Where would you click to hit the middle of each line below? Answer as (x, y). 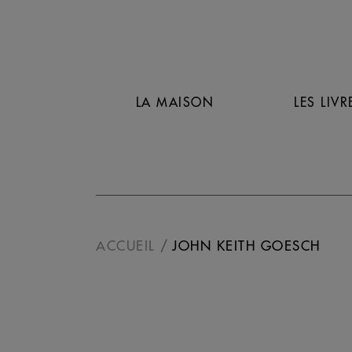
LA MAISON (175, 102)
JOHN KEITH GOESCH (246, 246)
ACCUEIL (126, 246)
